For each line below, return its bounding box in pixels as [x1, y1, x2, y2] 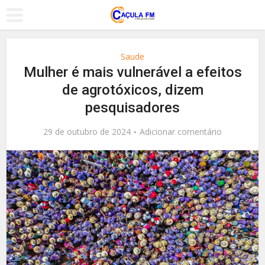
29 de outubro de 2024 [43, 126, 131, 137]
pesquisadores [85, 99, 180, 116]
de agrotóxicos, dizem [62, 82, 203, 98]
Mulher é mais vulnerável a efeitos [23, 64, 242, 80]
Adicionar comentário [140, 126, 222, 137]
